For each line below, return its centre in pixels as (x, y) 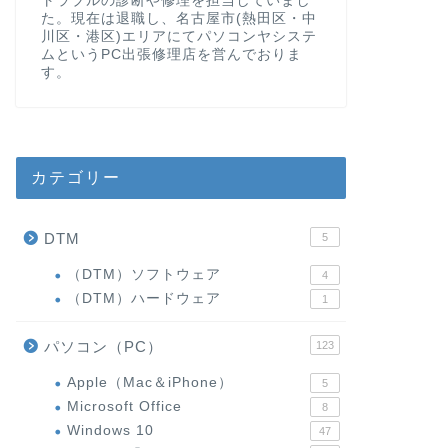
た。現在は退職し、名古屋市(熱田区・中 (178, 18)
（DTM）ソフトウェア (143, 274)
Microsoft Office (124, 406)
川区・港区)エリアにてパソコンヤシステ (178, 36)
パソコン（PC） (103, 346)
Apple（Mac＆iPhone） (149, 382)
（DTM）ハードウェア (143, 298)
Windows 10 (110, 430)
